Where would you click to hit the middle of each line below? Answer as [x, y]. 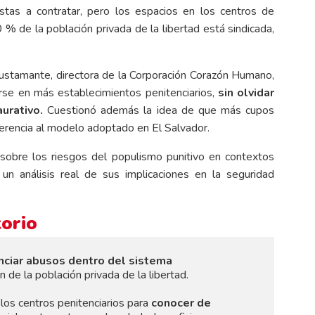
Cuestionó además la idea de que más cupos [159, 110]
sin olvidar [246, 92]
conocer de [181, 303]
